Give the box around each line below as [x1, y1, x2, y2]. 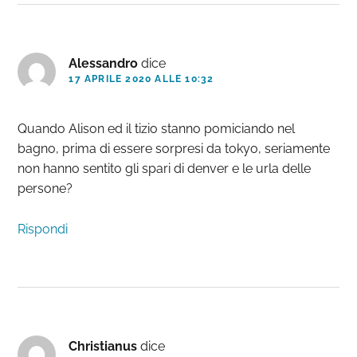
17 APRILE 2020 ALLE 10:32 [69, 73, 214, 85]
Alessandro [69, 56, 139, 72]
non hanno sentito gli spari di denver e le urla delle [18, 161, 312, 177]
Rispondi [18, 222, 69, 237]
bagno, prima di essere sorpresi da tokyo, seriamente [18, 141, 331, 157]
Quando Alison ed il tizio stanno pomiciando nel [18, 121, 296, 137]
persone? [18, 181, 73, 197]
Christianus [69, 339, 138, 355]
